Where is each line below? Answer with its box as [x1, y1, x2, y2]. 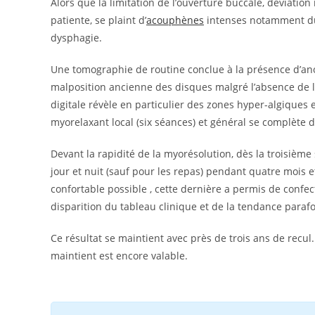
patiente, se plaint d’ [51, 13, 146, 27]
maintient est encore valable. [51, 249, 188, 262]
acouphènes [146, 13, 204, 27]
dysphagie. [51, 31, 102, 44]
